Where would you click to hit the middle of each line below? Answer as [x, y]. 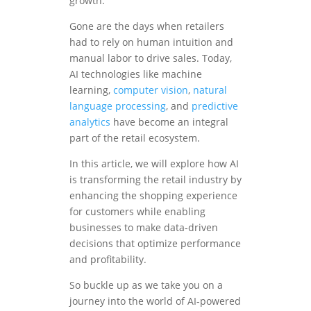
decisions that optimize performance [155, 244]
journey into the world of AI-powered [155, 301]
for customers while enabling [137, 212]
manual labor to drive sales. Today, [151, 58]
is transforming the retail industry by [155, 180]
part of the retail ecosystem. [135, 138]
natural [210, 90]
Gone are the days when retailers [147, 26]
